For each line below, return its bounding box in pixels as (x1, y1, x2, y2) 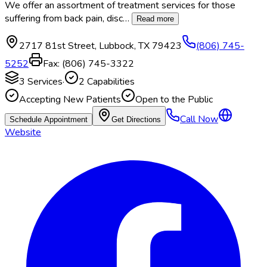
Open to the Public (135, 93, 213, 107)
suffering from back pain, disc (5, 12, 123, 26)
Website (5, 126, 41, 139)
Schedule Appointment (10, 115, 88, 125)
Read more (136, 14, 174, 24)
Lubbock (99, 39, 134, 53)
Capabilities (85, 75, 135, 89)
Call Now (180, 113, 218, 126)
